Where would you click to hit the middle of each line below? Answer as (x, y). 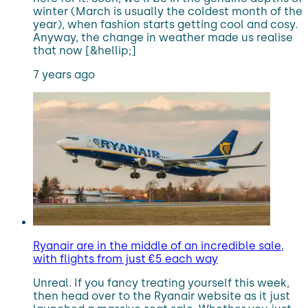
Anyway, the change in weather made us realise (163, 37)
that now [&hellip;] (85, 51)
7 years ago (64, 75)
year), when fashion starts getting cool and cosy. (165, 24)
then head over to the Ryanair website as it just (162, 296)
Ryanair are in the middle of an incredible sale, (158, 246)
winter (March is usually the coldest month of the (168, 11)
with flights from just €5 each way (125, 259)
